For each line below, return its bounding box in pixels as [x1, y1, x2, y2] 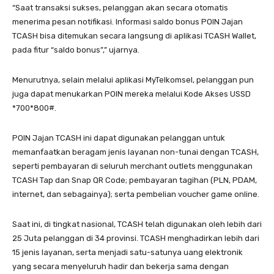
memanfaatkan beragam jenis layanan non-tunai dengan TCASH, [12, 147, 259, 157]
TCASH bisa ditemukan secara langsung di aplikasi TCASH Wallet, [12, 31, 256, 41]
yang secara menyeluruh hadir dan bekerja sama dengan [12, 262, 229, 272]
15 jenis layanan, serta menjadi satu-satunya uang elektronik [12, 248, 243, 257]
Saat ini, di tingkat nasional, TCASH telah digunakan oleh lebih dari [12, 220, 262, 229]
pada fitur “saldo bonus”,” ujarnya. [12, 45, 139, 55]
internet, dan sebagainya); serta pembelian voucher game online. [12, 190, 259, 199]
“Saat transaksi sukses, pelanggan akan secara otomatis [12, 3, 228, 13]
